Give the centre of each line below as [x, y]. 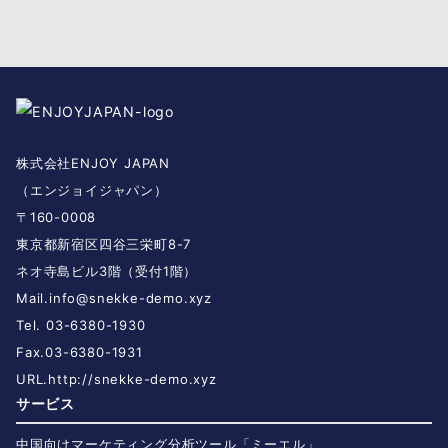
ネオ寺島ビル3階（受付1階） [107, 270]
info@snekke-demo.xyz [131, 297]
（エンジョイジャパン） [92, 189]
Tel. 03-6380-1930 [81, 324]
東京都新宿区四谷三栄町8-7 [104, 243]
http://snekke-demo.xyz [132, 378]
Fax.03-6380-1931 [79, 351]
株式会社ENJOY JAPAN [93, 162]
